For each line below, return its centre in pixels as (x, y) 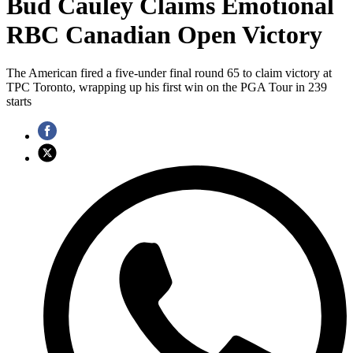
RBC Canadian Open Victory (164, 34)
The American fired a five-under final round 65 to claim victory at (169, 73)
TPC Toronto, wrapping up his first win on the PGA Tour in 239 (167, 87)
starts (19, 102)
